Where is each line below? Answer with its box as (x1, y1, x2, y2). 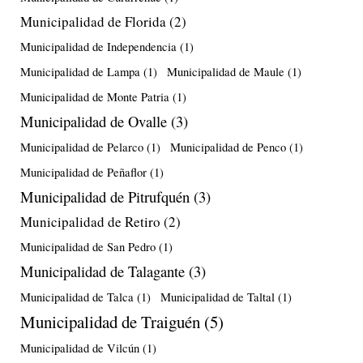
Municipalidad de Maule (167, 63, 284, 79)
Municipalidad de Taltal (160, 288, 275, 305)
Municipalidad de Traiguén (20, 310, 200, 333)
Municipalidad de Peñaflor (20, 164, 147, 180)
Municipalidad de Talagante (20, 260, 185, 281)
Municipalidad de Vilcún (20, 340, 139, 356)
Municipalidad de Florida (20, 11, 166, 31)
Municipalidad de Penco (170, 139, 286, 155)
